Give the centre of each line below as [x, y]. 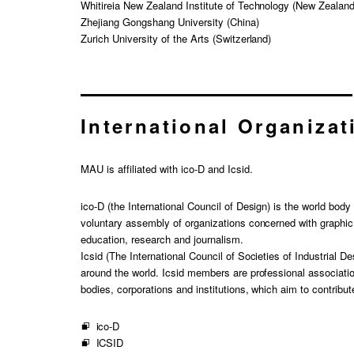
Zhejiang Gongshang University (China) [170, 21]
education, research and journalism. [162, 239]
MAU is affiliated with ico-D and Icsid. [167, 168]
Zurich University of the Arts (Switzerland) [176, 38]
